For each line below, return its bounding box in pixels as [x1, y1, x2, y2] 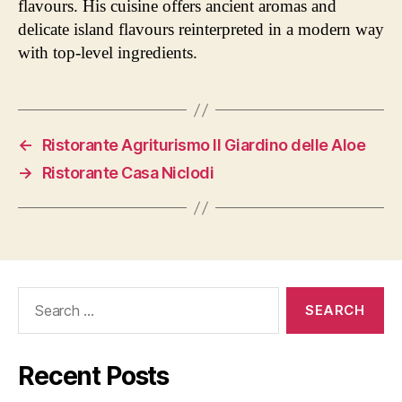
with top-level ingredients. [18, 43, 197, 62]
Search [10, 286, 60, 305]
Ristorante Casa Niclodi [41, 163, 214, 182]
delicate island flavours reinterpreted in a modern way [18, 20, 384, 39]
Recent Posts [18, 361, 170, 391]
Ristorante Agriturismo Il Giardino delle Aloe [41, 135, 366, 154]
